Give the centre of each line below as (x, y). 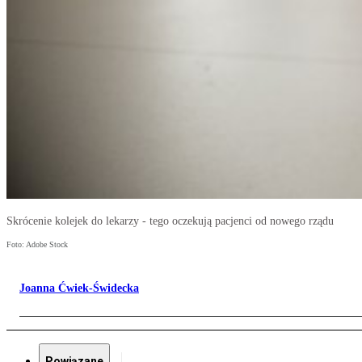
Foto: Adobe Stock (37, 245)
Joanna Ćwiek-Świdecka (79, 288)
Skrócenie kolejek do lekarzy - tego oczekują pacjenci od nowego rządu (170, 221)
